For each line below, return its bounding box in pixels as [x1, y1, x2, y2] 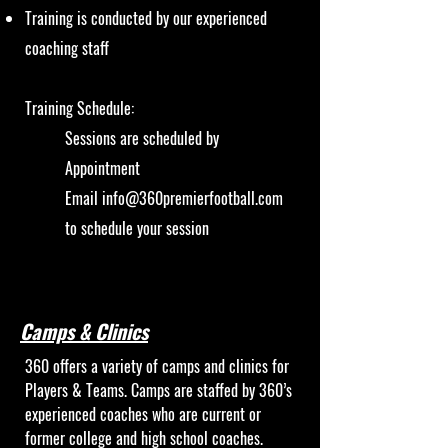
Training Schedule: [25, 96, 134, 120]
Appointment [65, 156, 140, 180]
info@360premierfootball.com [102, 186, 283, 210]
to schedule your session [65, 216, 209, 240]
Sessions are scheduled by [65, 126, 219, 150]
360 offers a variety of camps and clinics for [25, 354, 289, 378]
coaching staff [25, 36, 109, 60]
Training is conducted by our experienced [25, 6, 267, 30]
